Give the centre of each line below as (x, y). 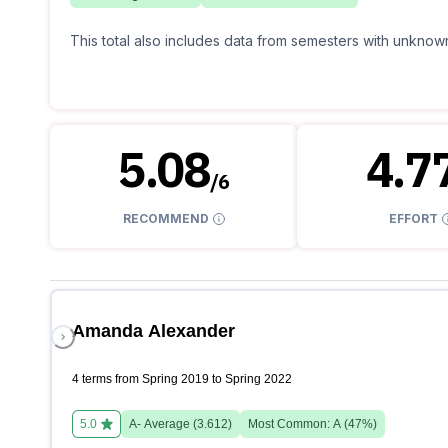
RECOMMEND (165, 219)
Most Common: (290, 424)
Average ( (169, 424)
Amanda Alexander (153, 331)
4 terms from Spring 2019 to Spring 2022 (182, 379)
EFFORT (413, 219)
